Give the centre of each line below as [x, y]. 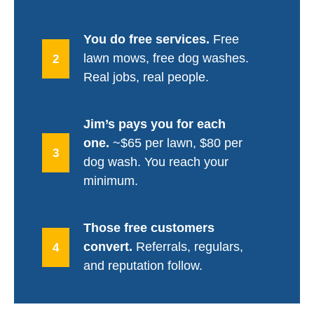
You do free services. [146, 39]
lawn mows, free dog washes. [166, 58]
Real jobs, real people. [146, 77]
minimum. [111, 180]
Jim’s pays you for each [155, 124]
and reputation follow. [143, 265]
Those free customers [149, 227]
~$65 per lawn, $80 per [176, 143]
